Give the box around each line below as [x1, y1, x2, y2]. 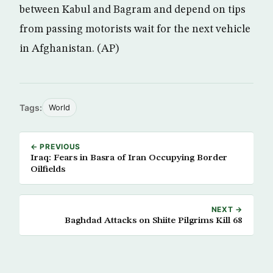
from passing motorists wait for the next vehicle [19, 24, 250, 35]
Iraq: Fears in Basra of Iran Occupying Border [30, 153, 227, 163]
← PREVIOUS [30, 142, 81, 151]
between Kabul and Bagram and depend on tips [19, 4, 246, 15]
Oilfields [30, 165, 65, 174]
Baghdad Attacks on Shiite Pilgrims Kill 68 [65, 216, 243, 225]
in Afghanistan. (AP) [19, 43, 119, 54]
